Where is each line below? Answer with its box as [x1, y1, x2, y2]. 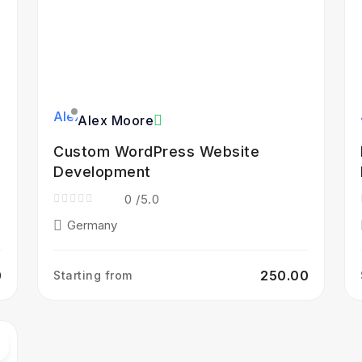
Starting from [53, 268, 133, 282]
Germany [67, 217, 117, 233]
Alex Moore [78, 112, 154, 128]
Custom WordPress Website [53, 143, 259, 160]
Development [53, 163, 151, 180]
